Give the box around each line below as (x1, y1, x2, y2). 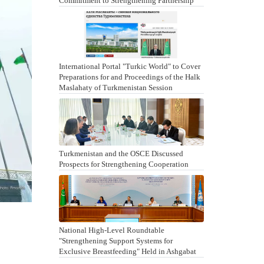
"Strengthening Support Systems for (58, 236, 173, 245)
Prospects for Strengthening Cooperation (58, 160, 189, 169)
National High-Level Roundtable (58, 226, 164, 235)
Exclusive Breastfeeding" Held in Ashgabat (58, 247, 196, 256)
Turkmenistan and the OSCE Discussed (58, 149, 183, 158)
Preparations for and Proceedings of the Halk (58, 72, 200, 81)
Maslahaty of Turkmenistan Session (58, 83, 173, 92)
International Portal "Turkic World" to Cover (58, 62, 200, 71)
